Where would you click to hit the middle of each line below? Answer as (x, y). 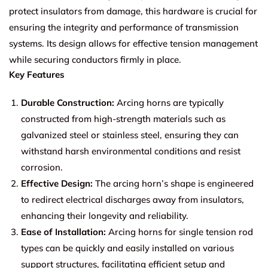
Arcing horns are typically (169, 102)
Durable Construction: (68, 102)
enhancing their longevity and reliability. (105, 215)
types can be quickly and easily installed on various (127, 248)
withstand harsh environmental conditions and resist (131, 151)
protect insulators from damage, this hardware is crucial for (133, 11)
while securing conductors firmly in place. (95, 59)
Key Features (37, 74)
